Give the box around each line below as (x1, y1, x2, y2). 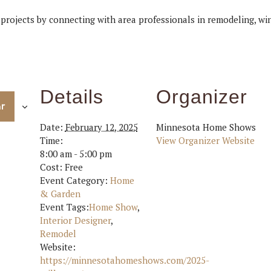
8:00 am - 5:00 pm (39, 148, 112, 160)
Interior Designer (39, 214, 111, 226)
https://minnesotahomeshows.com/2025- (39, 254, 209, 266)
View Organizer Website (155, 134, 255, 146)
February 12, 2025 (65, 121, 138, 133)
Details (39, 86, 103, 108)
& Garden (39, 188, 80, 200)
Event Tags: (39, 201, 89, 213)
